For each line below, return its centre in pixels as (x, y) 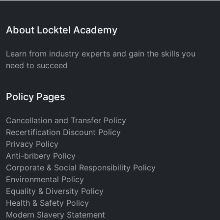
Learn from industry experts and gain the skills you (101, 54)
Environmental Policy (45, 179)
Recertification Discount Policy (63, 132)
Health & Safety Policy (47, 203)
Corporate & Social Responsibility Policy (81, 168)
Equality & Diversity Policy (55, 191)
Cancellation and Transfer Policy (66, 121)
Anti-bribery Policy (41, 156)
